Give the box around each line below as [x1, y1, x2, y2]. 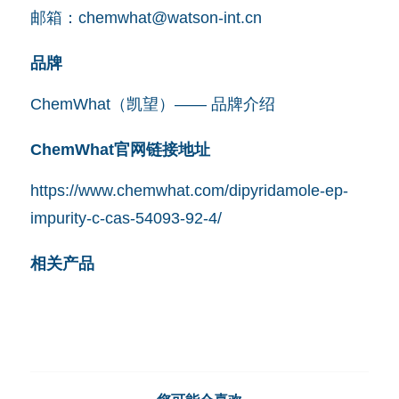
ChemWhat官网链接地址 [29, 141, 210, 159]
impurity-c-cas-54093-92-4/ [29, 208, 222, 227]
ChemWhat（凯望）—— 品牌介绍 [29, 94, 275, 113]
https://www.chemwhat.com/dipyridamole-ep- [29, 181, 348, 199]
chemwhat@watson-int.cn [77, 8, 262, 27]
